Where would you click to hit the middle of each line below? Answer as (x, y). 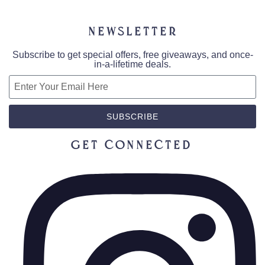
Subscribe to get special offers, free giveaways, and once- (132, 54)
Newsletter (132, 32)
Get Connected (132, 146)
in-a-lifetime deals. (132, 64)
